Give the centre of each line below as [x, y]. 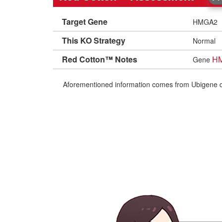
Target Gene [85, 21]
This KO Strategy [94, 40]
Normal [204, 40]
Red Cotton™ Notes [100, 59]
